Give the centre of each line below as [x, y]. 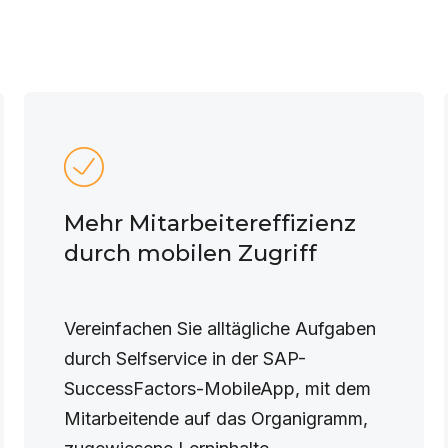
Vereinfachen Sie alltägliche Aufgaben [219, 328]
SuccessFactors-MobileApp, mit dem [217, 388]
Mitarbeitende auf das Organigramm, [215, 418]
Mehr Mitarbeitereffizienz [209, 223]
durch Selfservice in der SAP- [184, 358]
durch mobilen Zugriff [190, 253]
